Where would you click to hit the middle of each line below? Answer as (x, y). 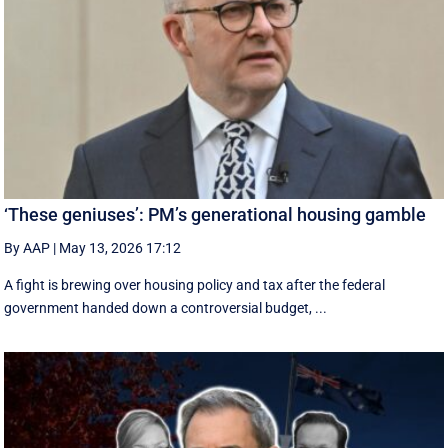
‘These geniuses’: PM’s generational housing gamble (215, 215)
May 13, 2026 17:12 (120, 248)
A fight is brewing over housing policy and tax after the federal (195, 285)
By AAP (27, 248)
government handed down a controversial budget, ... (166, 308)
